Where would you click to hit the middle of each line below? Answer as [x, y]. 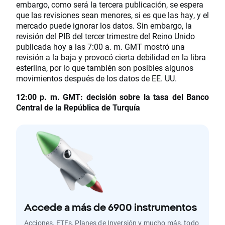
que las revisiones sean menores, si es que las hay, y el [113, 15]
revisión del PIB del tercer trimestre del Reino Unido [105, 36]
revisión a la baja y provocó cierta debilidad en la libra [111, 57]
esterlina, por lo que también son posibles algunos [105, 68]
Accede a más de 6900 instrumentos [110, 207]
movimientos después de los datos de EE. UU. [96, 78]
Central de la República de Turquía [78, 107]
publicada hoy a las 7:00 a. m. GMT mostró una [100, 47]
